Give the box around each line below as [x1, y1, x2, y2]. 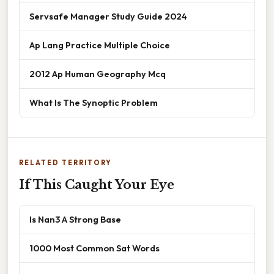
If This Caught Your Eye [19, 177, 174, 193]
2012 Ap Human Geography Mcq [29, 68, 166, 80]
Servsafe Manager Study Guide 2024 [29, 10, 187, 23]
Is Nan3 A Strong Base [29, 213, 121, 226]
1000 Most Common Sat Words [29, 242, 160, 254]
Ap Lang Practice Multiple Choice [29, 39, 170, 51]
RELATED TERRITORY [19, 158, 112, 168]
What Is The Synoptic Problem [29, 97, 158, 109]
